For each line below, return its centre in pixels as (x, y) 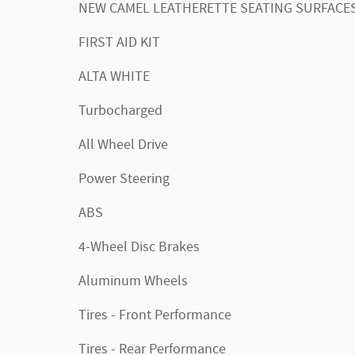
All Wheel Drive (123, 145)
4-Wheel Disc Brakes (139, 247)
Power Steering (124, 179)
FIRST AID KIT (119, 43)
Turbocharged (120, 111)
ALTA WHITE (114, 77)
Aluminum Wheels (133, 281)
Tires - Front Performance (155, 315)
